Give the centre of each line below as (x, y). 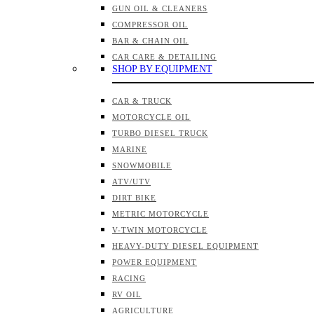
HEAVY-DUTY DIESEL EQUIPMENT (185, 246)
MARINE (130, 149)
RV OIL (127, 294)
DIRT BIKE (134, 198)
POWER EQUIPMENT (155, 262)
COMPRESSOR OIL (150, 25)
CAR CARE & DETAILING (164, 57)
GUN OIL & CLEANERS (160, 8)
